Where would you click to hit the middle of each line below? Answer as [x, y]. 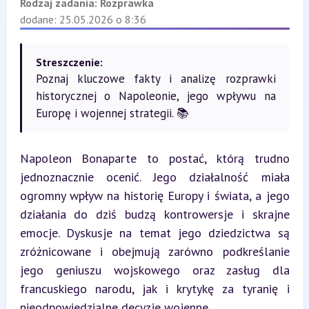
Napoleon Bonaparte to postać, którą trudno [154, 158]
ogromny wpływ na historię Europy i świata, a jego [154, 196]
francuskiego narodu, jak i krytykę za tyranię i [154, 289]
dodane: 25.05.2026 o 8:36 [83, 19]
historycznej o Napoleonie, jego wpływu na [156, 96]
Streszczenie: [69, 62]
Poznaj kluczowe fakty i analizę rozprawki [156, 79]
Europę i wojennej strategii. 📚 [112, 113]
